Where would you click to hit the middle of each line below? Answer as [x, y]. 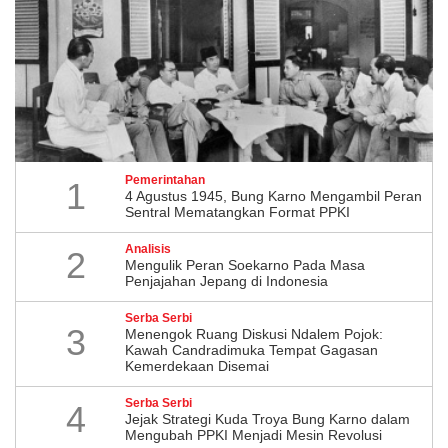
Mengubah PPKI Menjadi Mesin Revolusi [253, 434]
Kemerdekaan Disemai [197, 365]
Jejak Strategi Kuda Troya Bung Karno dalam [267, 418]
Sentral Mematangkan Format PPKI [237, 211]
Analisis [148, 248]
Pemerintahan [165, 179]
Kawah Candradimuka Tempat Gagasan [251, 349]
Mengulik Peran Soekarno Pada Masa [245, 264]
